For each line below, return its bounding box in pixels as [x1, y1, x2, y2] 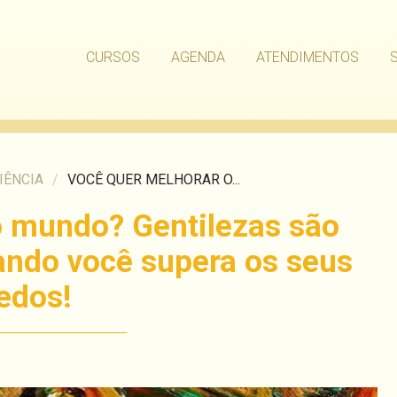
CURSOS [86, 49, 140, 66]
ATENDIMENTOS [256, 49, 359, 66]
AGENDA [171, 49, 225, 66]
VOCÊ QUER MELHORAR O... [67, 171, 240, 188]
